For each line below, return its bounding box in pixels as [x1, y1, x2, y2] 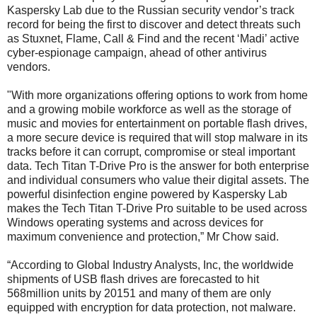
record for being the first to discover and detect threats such [7, 18, 301, 30]
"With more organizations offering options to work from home [7, 88, 308, 101]
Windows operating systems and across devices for [7, 216, 263, 229]
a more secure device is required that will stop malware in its [7, 131, 308, 144]
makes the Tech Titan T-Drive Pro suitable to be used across [7, 202, 307, 214]
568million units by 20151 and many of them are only [7, 287, 271, 299]
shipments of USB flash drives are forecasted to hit [7, 272, 259, 285]
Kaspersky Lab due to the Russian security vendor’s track [7, 4, 294, 16]
